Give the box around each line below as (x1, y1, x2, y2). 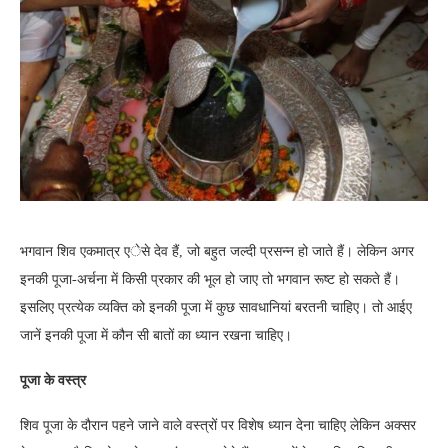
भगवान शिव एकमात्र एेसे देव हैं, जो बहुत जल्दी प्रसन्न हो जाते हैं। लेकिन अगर (20, 244, 414, 260)
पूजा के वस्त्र (20, 373, 90, 389)
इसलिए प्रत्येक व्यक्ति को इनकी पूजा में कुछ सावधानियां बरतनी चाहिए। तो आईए (20, 300, 412, 316)
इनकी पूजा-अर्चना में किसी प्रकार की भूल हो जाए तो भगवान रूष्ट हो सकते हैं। (20, 272, 400, 288)
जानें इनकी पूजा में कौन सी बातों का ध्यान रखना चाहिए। (20, 328, 292, 344)
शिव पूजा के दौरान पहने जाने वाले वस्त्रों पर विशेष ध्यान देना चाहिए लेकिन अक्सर (20, 418, 416, 434)
